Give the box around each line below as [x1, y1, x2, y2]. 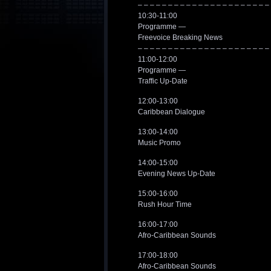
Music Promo [138, 139, 181, 147]
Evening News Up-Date [138, 169, 215, 178]
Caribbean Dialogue [138, 108, 205, 116]
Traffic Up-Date [138, 77, 188, 85]
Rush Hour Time [138, 200, 192, 209]
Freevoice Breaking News [138, 33, 223, 42]
